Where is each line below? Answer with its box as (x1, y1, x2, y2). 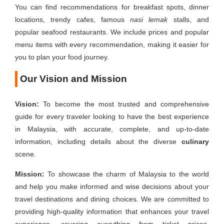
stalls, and (167, 15, 209, 23)
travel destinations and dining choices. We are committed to (15, 195, 209, 203)
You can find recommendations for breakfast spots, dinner (15, 3, 209, 11)
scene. (15, 150, 36, 158)
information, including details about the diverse (15, 137, 181, 145)
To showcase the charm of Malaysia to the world (44, 170, 209, 178)
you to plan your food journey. (15, 53, 109, 61)
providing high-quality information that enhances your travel (15, 207, 209, 215)
